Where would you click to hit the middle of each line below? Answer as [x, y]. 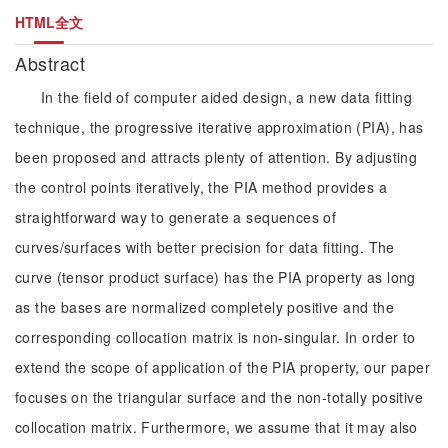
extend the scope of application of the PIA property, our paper [223, 367]
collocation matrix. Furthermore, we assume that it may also [216, 427]
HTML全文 [49, 22]
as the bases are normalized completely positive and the [205, 307]
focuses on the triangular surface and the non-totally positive [219, 397]
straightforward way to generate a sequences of [176, 217]
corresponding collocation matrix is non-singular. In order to [215, 337]
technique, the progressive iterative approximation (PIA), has [219, 127]
